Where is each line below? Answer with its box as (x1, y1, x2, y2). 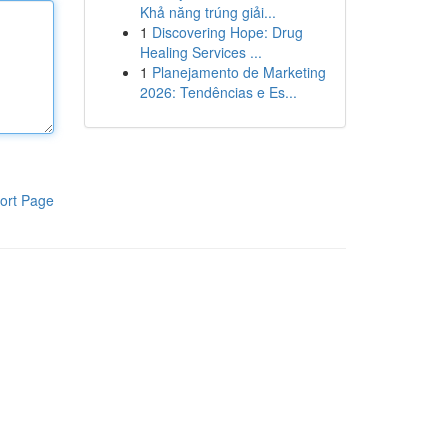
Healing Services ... (139, 42, 262, 62)
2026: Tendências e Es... (139, 82, 297, 102)
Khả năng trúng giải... (139, 2, 276, 22)
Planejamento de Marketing (151, 62, 326, 82)
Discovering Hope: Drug (151, 22, 303, 42)
